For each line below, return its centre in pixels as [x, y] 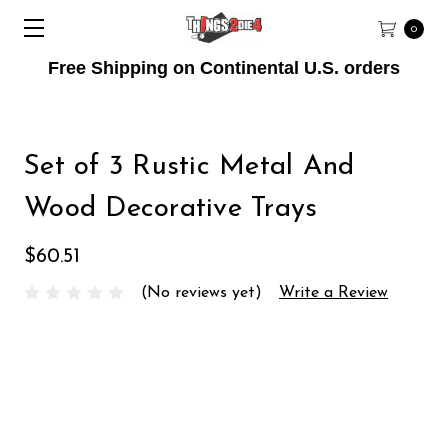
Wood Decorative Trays [171, 209]
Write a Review [333, 292]
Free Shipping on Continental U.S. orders [224, 68]
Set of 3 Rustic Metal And [189, 167]
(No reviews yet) [201, 292]
